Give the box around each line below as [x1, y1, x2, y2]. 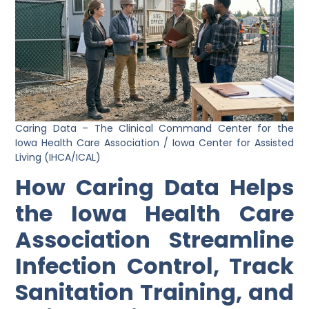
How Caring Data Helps [15, 172, 294, 203]
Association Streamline [15, 224, 294, 256]
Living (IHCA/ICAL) [15, 150, 101, 165]
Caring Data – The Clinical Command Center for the [15, 121, 294, 136]
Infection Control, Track [15, 250, 294, 282]
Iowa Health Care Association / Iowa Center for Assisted [15, 136, 294, 150]
